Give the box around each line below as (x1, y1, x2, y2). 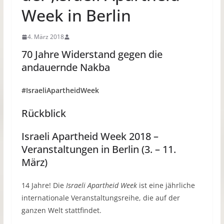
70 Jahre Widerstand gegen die (21, 47, 162, 61)
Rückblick (21, 106, 66, 120)
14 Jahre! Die (21, 180, 66, 190)
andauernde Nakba (21, 60, 110, 74)
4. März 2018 (27, 32, 64, 41)
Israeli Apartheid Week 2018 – (21, 129, 158, 143)
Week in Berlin (21, 4, 131, 26)
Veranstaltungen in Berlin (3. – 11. (21, 142, 176, 156)
